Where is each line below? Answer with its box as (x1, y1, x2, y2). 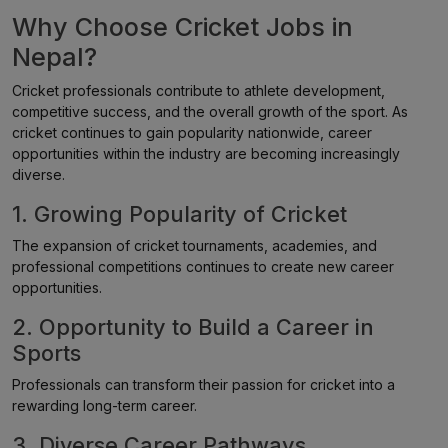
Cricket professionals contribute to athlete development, (12, 82, 385, 99)
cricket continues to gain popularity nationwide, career (12, 124, 372, 141)
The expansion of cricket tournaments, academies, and (12, 237, 377, 254)
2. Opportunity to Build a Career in (12, 314, 374, 340)
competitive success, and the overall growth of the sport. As (12, 103, 408, 120)
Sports (12, 340, 81, 366)
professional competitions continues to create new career (12, 258, 394, 275)
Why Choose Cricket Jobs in (12, 12, 353, 42)
